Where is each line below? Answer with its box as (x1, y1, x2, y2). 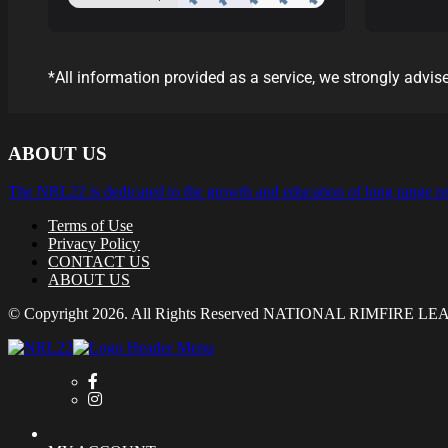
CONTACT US (48, 253, 150, 271)
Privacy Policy (48, 235, 140, 253)
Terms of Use (48, 217, 133, 235)
